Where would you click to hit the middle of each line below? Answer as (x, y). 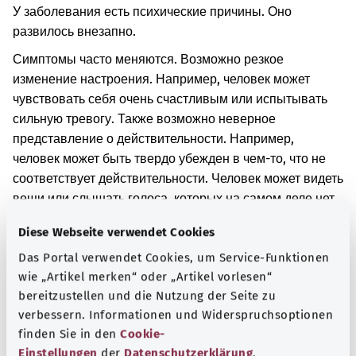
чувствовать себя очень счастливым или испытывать (170, 99)
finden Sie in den (69, 333)
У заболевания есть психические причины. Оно (152, 12)
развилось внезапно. (74, 31)
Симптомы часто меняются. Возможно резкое (148, 59)
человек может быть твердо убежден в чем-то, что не (169, 159)
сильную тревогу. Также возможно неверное (144, 119)
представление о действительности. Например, (153, 139)
